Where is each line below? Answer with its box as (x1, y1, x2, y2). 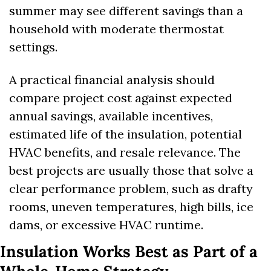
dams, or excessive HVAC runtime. (9, 217, 203, 233)
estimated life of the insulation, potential (9, 126, 242, 142)
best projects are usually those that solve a (9, 163, 253, 178)
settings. (9, 39, 57, 55)
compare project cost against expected (9, 90, 232, 106)
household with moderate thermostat (9, 21, 224, 37)
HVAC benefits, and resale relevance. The (9, 145, 241, 160)
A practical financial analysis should (9, 72, 215, 88)
